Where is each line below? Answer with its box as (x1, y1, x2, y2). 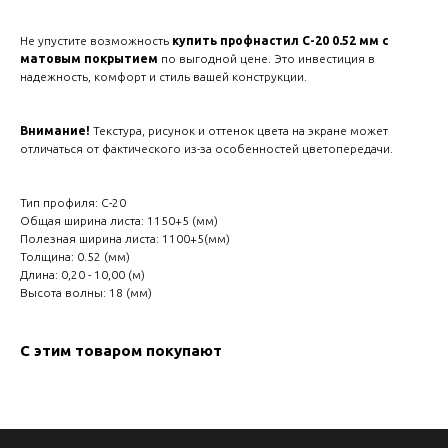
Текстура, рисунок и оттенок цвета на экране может (93, 124, 388, 138)
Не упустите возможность (20, 34, 172, 48)
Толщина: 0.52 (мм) (20, 250, 130, 264)
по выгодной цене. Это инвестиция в (158, 52, 375, 66)
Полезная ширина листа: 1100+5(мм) (20, 232, 230, 246)
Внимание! (20, 124, 93, 138)
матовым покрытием (20, 52, 158, 66)
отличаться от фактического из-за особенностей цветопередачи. (20, 142, 393, 156)
